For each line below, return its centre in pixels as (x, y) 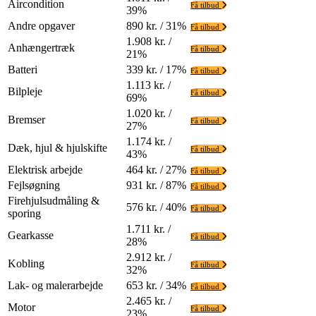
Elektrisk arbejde (45, 169)
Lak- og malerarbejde (55, 285)
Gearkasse (31, 235)
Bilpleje (25, 91)
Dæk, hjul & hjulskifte (57, 147)
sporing (24, 213)
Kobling (26, 263)
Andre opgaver (41, 25)
